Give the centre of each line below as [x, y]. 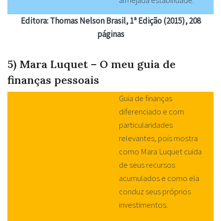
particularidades [146, 125]
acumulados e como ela [159, 178]
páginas [110, 34]
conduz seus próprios [155, 192]
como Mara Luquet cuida [160, 152]
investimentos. [143, 205]
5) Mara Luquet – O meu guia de [92, 64]
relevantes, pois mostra [158, 138]
